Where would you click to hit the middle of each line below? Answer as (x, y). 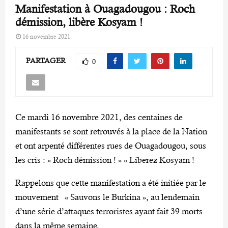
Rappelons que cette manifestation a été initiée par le (111, 182)
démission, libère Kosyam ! (79, 22)
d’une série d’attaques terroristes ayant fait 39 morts (109, 211)
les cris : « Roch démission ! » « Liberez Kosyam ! (105, 160)
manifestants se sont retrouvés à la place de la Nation (111, 131)
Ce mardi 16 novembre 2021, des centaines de (99, 117)
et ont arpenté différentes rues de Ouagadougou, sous (111, 145)
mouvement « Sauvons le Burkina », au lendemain (107, 197)
